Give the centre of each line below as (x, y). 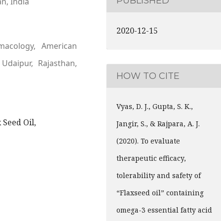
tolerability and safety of (159, 175)
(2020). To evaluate (148, 141)
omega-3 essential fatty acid (164, 210)
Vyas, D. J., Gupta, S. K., (155, 106)
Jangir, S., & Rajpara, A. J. (158, 123)
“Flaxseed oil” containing (160, 192)
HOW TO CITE (148, 76)
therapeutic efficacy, (151, 158)
